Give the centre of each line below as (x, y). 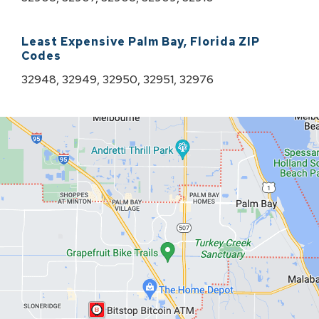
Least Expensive (73, 42)
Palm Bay (156, 42)
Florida (213, 42)
